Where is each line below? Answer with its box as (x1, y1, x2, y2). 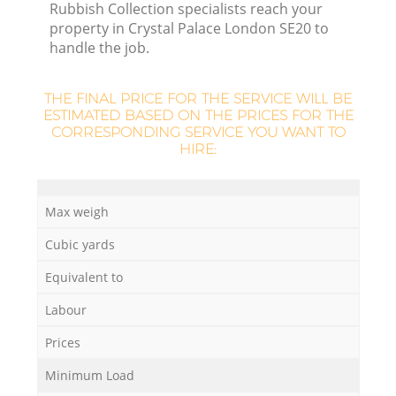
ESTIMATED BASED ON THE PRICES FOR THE (42, 106, 354, 124)
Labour (44, 301, 87, 319)
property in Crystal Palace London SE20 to (49, 18, 330, 38)
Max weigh (44, 203, 109, 221)
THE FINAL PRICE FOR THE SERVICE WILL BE (44, 89, 352, 107)
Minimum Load (44, 367, 134, 385)
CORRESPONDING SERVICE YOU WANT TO (50, 123, 346, 141)
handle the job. (49, 37, 150, 57)
